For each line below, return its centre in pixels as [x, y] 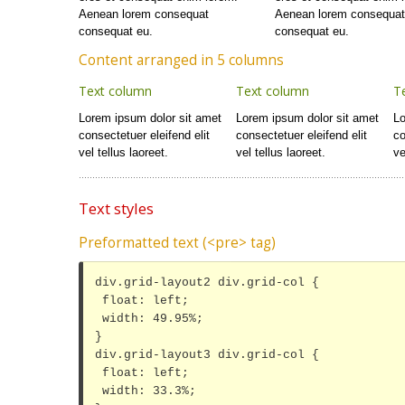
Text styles [116, 208]
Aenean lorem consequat [144, 14]
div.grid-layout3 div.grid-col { [207, 355]
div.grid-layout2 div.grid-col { [207, 283]
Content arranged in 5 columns [181, 60]
